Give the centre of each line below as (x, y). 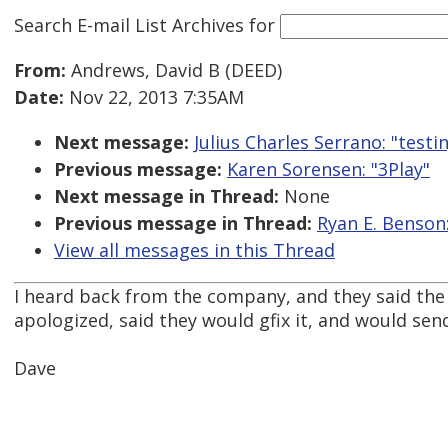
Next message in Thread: (166, 196)
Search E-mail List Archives (129, 24)
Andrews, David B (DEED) (174, 70)
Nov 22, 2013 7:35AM (154, 97)
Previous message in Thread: (183, 223)
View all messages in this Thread (194, 250)
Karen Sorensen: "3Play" (328, 169)
